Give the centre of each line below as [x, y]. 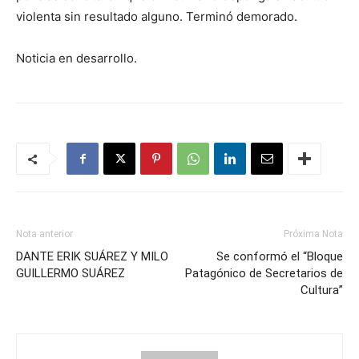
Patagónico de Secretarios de [264, 273]
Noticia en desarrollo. [77, 58]
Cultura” [322, 290]
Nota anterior [44, 234]
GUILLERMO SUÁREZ [71, 273]
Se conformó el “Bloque [280, 256]
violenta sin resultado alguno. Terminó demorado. [157, 16]
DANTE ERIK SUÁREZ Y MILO [92, 256]
